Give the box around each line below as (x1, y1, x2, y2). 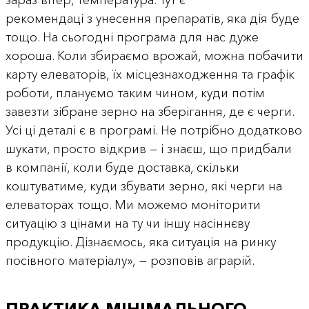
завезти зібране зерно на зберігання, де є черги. (5, 104, 294, 120)
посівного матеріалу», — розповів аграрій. (5, 253, 255, 269)
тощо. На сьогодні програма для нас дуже (5, 30, 259, 46)
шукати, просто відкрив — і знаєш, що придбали (5, 141, 292, 157)
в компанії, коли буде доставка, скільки (5, 160, 239, 176)
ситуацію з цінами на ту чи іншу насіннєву (5, 216, 250, 232)
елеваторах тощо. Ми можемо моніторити (5, 197, 261, 213)
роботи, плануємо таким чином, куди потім (5, 86, 265, 101)
